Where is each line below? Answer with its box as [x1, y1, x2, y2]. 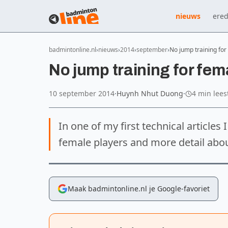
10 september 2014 [49, 89, 115, 98]
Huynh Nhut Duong [117, 89, 183, 98]
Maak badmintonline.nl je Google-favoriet [68, 184, 210, 193]
